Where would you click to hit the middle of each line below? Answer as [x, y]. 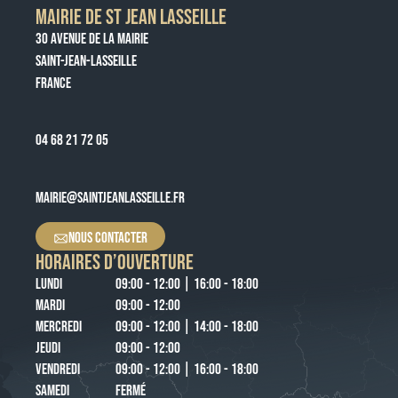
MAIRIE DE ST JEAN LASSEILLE [131, 17]
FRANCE [53, 83]
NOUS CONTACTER [108, 238]
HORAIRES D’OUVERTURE [115, 262]
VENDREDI [58, 369]
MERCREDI [59, 326]
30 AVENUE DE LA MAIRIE [92, 39]
